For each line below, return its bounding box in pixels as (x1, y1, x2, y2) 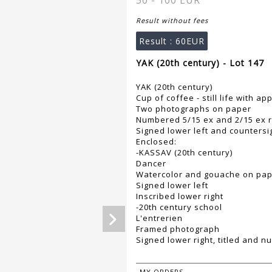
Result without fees (136, 16, 208, 25)
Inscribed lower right (136, 191, 223, 202)
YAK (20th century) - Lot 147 (136, 57, 264, 69)
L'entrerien (136, 212, 183, 224)
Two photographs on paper (136, 103, 251, 115)
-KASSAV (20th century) (136, 147, 233, 158)
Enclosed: (136, 136, 177, 148)
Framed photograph (136, 223, 220, 235)
